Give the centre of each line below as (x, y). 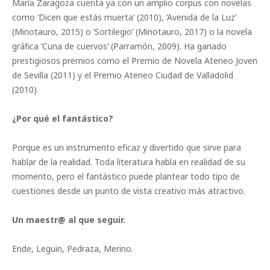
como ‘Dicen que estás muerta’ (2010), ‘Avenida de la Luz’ (124, 17)
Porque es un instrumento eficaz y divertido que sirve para (127, 148)
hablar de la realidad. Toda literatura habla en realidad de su (129, 162)
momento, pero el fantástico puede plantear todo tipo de (126, 177)
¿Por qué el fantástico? (63, 119)
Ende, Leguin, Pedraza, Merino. (73, 249)
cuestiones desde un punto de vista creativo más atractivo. (129, 191)
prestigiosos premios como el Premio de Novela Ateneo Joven (135, 61)
